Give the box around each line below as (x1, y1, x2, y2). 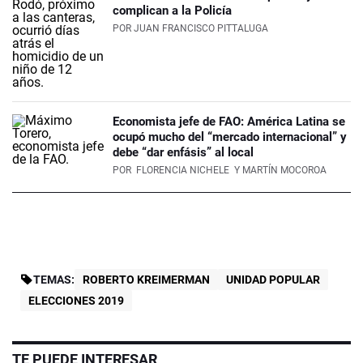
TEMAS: (33, 273, 75, 287)
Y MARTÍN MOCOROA (232, 164, 327, 177)
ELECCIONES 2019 (28, 294, 124, 308)
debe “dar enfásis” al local (113, 145, 254, 160)
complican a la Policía (113, 3, 232, 19)
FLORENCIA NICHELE (136, 164, 229, 177)
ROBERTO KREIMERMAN (83, 273, 210, 287)
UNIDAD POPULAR (226, 273, 320, 287)
